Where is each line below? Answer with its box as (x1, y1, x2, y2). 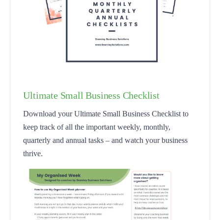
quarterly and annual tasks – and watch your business (23, 136, 188, 144)
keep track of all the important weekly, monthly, (23, 122, 171, 131)
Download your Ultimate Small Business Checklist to (23, 109, 189, 118)
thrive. (23, 149, 43, 158)
